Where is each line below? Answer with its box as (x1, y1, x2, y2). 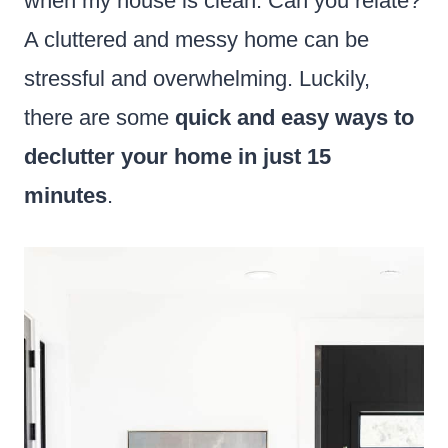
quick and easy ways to (175, 104, 414, 130)
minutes (24, 182, 107, 208)
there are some (24, 104, 175, 130)
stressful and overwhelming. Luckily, (24, 65, 370, 91)
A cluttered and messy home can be (24, 26, 369, 52)
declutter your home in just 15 (24, 143, 331, 169)
